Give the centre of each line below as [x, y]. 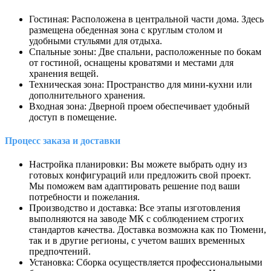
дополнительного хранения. [87, 95]
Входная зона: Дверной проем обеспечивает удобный [139, 106]
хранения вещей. [64, 73]
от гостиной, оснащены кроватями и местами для [131, 62]
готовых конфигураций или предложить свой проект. [140, 175]
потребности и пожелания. [84, 197]
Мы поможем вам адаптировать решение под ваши [135, 186]
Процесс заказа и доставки [63, 140]
